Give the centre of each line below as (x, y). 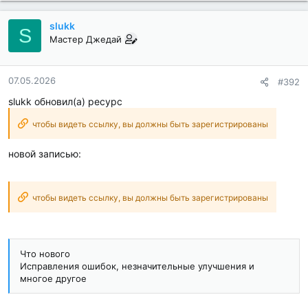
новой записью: (45, 154)
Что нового (45, 254)
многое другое (53, 279)
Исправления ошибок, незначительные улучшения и (137, 266)
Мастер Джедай (86, 40)
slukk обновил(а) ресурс (65, 102)
